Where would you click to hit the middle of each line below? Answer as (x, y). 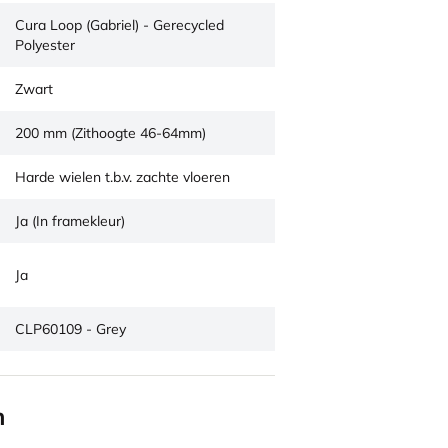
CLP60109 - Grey (70, 329)
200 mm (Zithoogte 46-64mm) (110, 133)
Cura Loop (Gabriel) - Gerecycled (119, 25)
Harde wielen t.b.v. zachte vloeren (122, 177)
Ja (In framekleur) (70, 221)
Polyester (45, 45)
